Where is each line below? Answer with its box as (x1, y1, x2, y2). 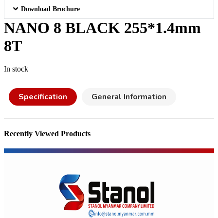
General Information (91, 91, 166, 102)
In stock (4, 64, 28, 73)
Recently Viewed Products (4, 129, 91, 138)
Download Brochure (21, 5, 80, 13)
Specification (18, 91, 67, 102)
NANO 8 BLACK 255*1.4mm (4, 18, 201, 36)
